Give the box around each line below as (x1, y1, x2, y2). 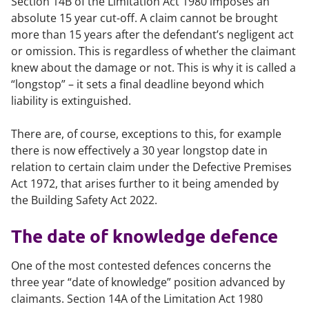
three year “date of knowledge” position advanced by (11, 275, 285, 290)
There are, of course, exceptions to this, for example (11, 126, 281, 141)
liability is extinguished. (11, 93, 131, 108)
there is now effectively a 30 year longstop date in (11, 143, 268, 158)
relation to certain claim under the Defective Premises (11, 159, 292, 175)
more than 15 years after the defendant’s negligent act (11, 27, 294, 42)
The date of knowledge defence (11, 224, 278, 247)
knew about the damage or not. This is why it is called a (11, 60, 296, 75)
